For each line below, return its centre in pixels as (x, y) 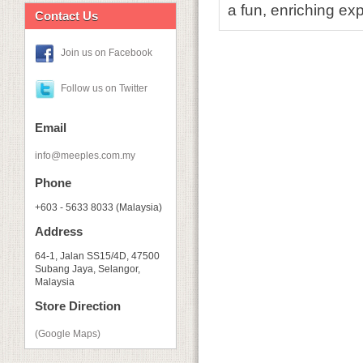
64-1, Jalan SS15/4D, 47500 (97, 256)
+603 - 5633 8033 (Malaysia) (98, 207)
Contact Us (66, 16)
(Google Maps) (68, 334)
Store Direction (78, 306)
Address (59, 231)
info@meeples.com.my (85, 156)
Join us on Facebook (107, 53)
